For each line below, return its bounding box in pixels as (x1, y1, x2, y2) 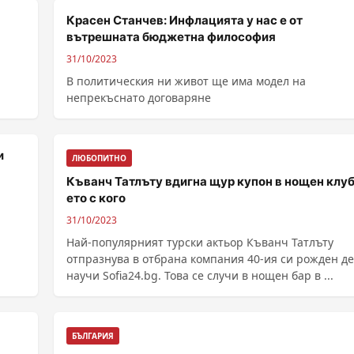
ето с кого (66, 190, 126, 205)
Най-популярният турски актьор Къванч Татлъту (66, 235, 333, 250)
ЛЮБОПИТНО (72, 153, 126, 164)
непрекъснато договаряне (66, 90, 211, 105)
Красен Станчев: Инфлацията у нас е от (66, 13, 303, 28)
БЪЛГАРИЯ (72, 330, 114, 341)
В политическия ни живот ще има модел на (66, 73, 306, 88)
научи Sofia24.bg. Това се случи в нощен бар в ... (66, 268, 333, 283)
